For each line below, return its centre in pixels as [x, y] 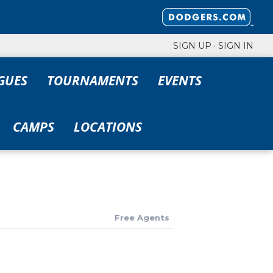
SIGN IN [236, 46]
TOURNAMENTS [93, 80]
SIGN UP [192, 46]
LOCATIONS [108, 127]
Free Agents [142, 217]
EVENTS [180, 80]
